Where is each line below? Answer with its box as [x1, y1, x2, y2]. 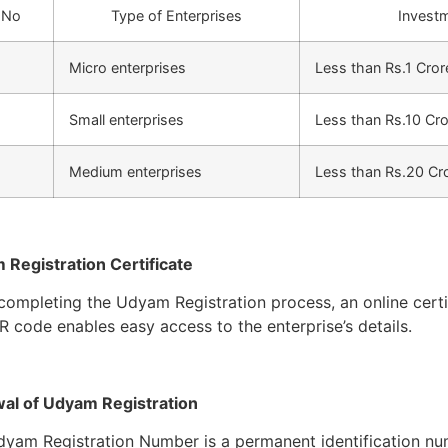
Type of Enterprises [111, 7, 243, 25]
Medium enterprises [69, 163, 203, 181]
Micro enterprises [69, 59, 187, 77]
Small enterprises [69, 111, 185, 129]
